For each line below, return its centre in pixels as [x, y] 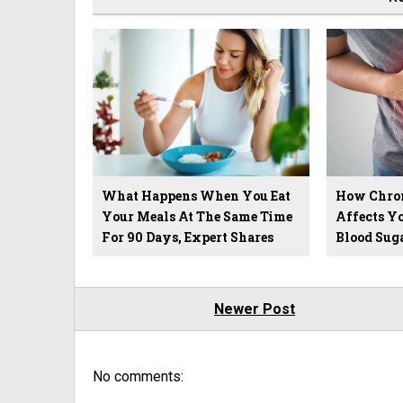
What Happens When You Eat [196, 195]
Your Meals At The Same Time [197, 216]
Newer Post [255, 309]
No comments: [138, 376]
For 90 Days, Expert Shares [188, 237]
